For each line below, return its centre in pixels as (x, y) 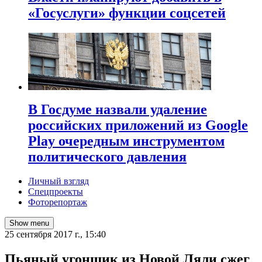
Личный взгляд (58, 181)
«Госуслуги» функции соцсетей (127, 13)
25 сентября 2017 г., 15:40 (55, 235)
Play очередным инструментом (126, 141)
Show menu (29, 223)
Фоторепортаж (58, 202)
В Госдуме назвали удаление (118, 109)
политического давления (107, 156)
